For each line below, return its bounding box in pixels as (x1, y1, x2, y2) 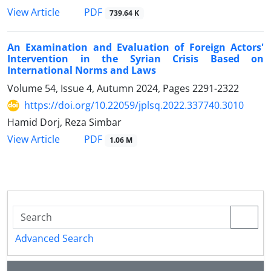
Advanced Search (15, 231, 94, 245)
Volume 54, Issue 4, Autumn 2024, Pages (7, 82, 192, 96)
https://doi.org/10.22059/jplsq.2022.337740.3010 (24, 99, 244, 113)
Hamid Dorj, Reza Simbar (7, 116, 122, 129)
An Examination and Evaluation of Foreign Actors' (7, 41, 264, 54)
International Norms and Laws (7, 64, 156, 77)
